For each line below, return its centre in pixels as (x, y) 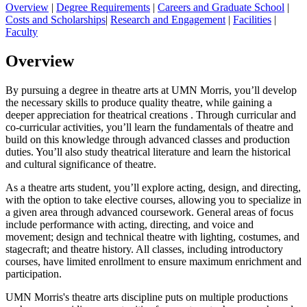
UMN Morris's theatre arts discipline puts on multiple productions (147, 297)
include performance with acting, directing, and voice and (130, 225)
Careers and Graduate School (221, 8)
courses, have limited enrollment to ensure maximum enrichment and (153, 262)
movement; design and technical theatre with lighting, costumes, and (152, 237)
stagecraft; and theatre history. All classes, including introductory (144, 249)
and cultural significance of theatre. (81, 164)
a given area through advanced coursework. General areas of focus (149, 212)
